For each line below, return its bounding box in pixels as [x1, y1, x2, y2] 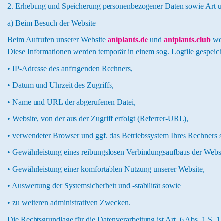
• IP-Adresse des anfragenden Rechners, [7, 64, 133, 73]
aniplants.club [164, 36, 211, 44]
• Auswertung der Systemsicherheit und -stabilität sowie [7, 182, 181, 190]
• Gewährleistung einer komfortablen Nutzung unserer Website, [7, 165, 205, 173]
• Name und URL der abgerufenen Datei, [7, 98, 136, 106]
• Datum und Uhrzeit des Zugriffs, [7, 81, 114, 89]
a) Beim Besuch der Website [7, 19, 96, 27]
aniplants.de [108, 36, 148, 44]
